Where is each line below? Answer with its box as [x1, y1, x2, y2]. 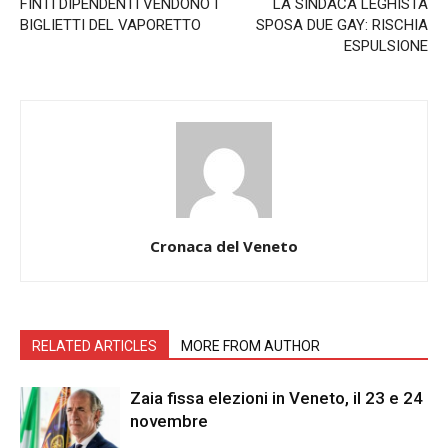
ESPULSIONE [344, 37, 428, 55]
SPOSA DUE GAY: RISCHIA [256, 16, 428, 34]
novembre [130, 411, 208, 431]
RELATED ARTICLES [32, 338, 157, 354]
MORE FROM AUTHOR [181, 338, 320, 354]
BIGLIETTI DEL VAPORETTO [20, 16, 201, 34]
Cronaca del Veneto [150, 236, 298, 256]
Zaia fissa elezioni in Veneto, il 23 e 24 [130, 388, 423, 408]
